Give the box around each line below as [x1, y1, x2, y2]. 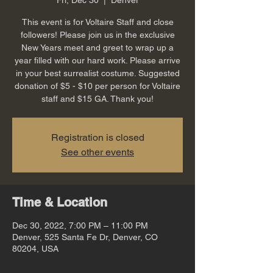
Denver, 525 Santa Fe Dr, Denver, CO [12, 232, 158, 242]
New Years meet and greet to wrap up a [21, 42, 174, 52]
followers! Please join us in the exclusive [20, 29, 175, 40]
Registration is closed [51, 131, 144, 143]
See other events [61, 146, 134, 158]
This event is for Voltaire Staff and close [21, 16, 174, 27]
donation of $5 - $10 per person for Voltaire [15, 80, 180, 91]
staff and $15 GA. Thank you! [41, 93, 154, 104]
